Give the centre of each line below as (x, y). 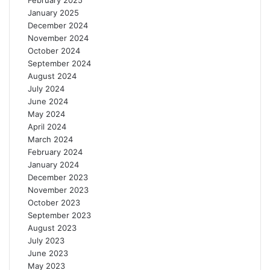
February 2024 (55, 152)
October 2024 (54, 51)
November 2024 (58, 38)
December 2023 (58, 177)
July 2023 (46, 240)
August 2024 (52, 76)
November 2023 (58, 190)
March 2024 (50, 139)
